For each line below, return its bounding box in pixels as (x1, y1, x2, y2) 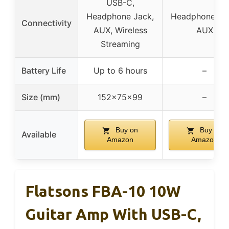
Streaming (100, 39, 140, 50)
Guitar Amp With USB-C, (26, 205, 201, 223)
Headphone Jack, (86, 11, 154, 22)
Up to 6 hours (93, 65, 147, 76)
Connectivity (21, 18, 72, 29)
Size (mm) (21, 92, 60, 103)
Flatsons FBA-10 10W (26, 182, 180, 200)
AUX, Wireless (93, 25, 147, 36)
